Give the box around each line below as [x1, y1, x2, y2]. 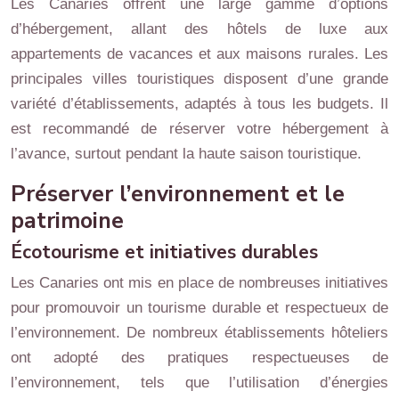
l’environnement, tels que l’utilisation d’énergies [11, 373, 388, 391]
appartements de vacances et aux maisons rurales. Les [11, 45, 388, 62]
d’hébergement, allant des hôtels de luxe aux [11, 20, 388, 37]
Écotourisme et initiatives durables [11, 239, 318, 265]
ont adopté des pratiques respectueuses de [11, 348, 388, 366]
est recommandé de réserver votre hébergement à [11, 119, 388, 137]
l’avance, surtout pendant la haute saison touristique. [11, 144, 362, 162]
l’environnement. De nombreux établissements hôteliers [11, 323, 388, 341]
